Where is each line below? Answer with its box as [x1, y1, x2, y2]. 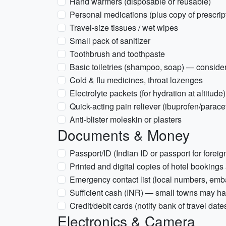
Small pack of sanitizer [70, 35, 150, 46]
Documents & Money [58, 125, 190, 145]
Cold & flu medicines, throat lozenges [70, 74, 203, 86]
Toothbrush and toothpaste [70, 48, 165, 60]
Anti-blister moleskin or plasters [70, 114, 182, 125]
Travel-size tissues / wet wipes [70, 22, 178, 33]
